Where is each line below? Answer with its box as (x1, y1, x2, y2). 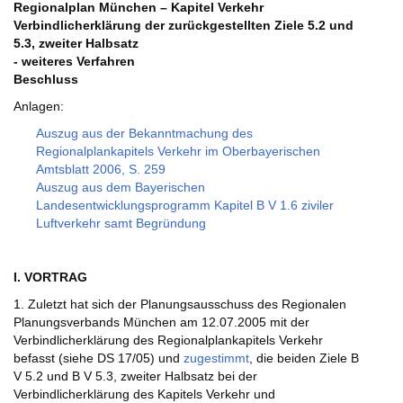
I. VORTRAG (13, 270, 87, 285)
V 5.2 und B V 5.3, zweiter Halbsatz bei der (13, 369, 257, 384)
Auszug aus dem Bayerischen (36, 180, 205, 195)
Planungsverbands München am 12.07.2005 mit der (13, 315, 309, 330)
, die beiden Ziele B (249, 351, 359, 366)
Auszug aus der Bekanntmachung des (36, 126, 253, 141)
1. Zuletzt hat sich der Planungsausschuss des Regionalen (13, 297, 346, 312)
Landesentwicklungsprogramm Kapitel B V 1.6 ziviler (36, 198, 334, 213)
